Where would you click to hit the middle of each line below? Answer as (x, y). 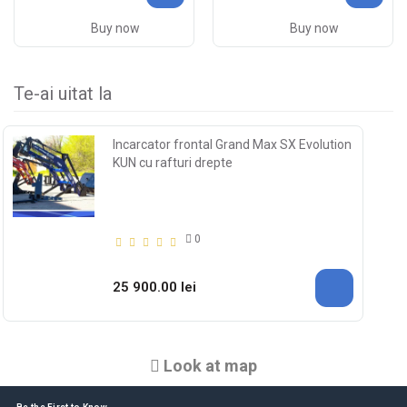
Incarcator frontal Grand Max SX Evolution (232, 144)
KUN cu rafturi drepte (173, 162)
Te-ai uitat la (63, 93)
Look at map (208, 365)
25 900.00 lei (154, 288)
